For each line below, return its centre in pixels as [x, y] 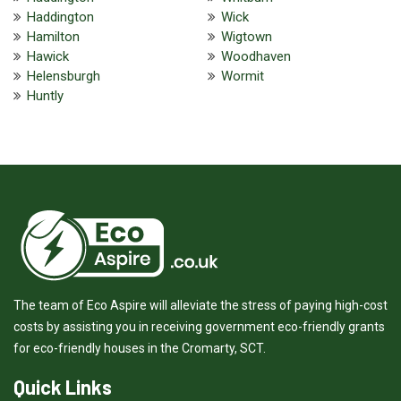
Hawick [48, 56]
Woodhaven [256, 56]
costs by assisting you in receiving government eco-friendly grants [199, 326]
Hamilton [53, 36]
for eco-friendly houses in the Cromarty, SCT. [140, 348]
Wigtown [246, 36]
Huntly [45, 95]
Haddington [60, 17]
